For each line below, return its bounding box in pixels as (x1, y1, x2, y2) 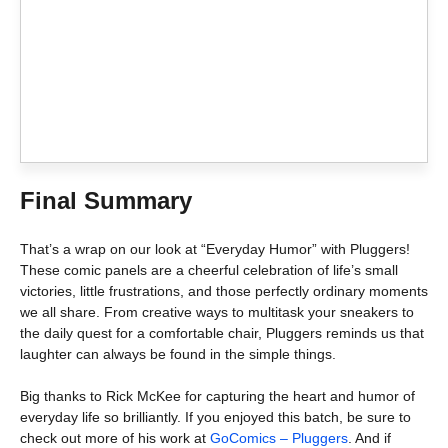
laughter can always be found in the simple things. (20, 345, 336, 362)
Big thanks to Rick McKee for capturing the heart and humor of (20, 387, 415, 404)
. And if (348, 429, 391, 446)
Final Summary (20, 186, 192, 214)
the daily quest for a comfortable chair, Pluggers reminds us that (20, 324, 424, 341)
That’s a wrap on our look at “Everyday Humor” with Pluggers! (20, 240, 410, 257)
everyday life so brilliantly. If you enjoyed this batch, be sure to (20, 408, 411, 425)
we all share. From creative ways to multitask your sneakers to (20, 303, 414, 320)
